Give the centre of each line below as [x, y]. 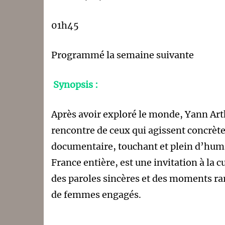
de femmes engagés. [96, 194]
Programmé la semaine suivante [123, 55]
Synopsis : [75, 84]
